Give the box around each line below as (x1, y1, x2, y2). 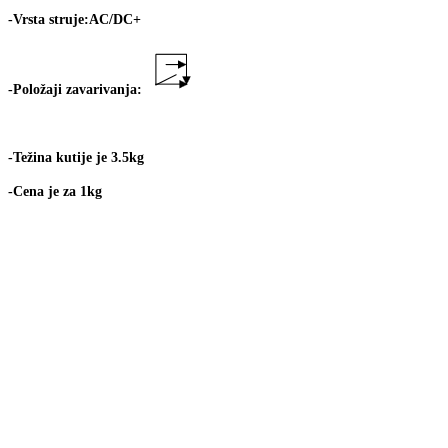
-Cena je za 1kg (8, 183, 102, 199)
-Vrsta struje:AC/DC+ (8, 11, 141, 27)
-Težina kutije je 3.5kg (8, 149, 144, 165)
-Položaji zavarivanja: (8, 81, 142, 97)
